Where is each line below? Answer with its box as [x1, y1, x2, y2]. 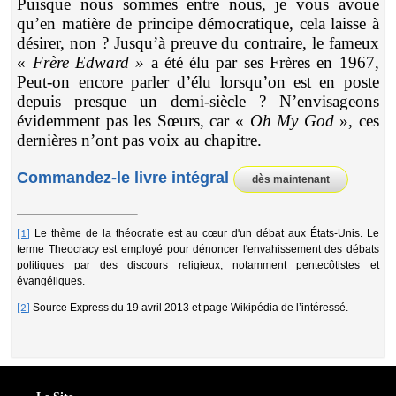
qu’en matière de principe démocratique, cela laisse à [17, 13, 379, 33]
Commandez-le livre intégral [17, 169, 234, 187]
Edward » [75, 52, 145, 72]
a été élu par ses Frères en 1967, [144, 52, 379, 72]
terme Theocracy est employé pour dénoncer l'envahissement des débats [17, 242, 379, 255]
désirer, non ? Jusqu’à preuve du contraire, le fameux [17, 33, 379, 52]
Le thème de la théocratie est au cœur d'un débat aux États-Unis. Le [30, 226, 379, 240]
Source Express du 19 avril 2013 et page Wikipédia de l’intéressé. [30, 301, 349, 314]
